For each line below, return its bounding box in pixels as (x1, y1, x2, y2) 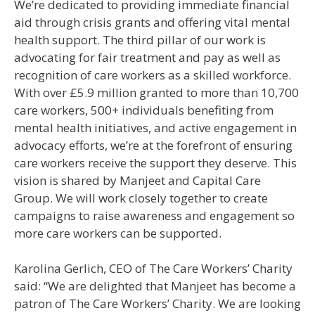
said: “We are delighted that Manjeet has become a (14, 278, 296, 294)
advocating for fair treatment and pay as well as (14, 49, 281, 65)
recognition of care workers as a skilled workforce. (14, 66, 291, 83)
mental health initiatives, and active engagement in (14, 119, 297, 136)
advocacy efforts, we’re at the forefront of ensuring (14, 136, 292, 153)
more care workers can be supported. (14, 224, 221, 241)
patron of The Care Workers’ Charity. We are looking (14, 295, 301, 311)
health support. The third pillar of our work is (14, 31, 266, 48)
